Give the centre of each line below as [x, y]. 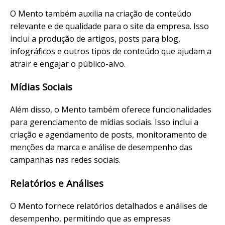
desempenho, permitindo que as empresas [90, 218]
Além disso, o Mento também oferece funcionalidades [111, 110]
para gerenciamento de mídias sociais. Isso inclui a [104, 122]
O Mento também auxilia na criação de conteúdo [101, 13]
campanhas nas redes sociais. [65, 160]
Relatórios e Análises [57, 183]
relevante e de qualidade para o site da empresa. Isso [109, 26]
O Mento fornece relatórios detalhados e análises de [109, 206]
